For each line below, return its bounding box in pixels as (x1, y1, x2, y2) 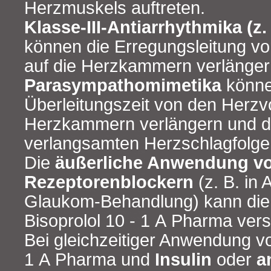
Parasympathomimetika (24, 75, 226, 95)
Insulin (155, 249, 217, 269)
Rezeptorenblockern (24, 172, 198, 192)
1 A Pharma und (24, 249, 155, 269)
